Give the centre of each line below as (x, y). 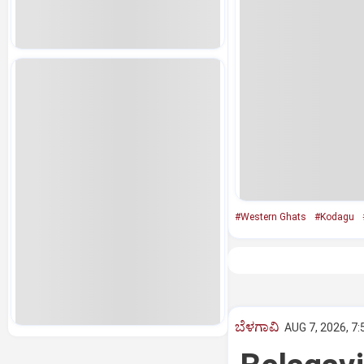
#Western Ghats (270, 217)
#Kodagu (334, 217)
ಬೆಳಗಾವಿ (257, 327)
